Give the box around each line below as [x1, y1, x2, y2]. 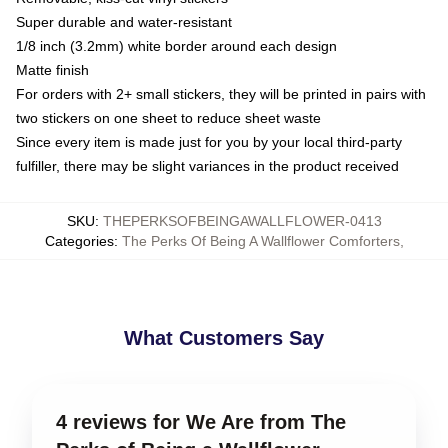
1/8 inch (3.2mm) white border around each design [16, 37, 337, 54]
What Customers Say [124, 326, 324, 349]
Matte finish [16, 61, 89, 78]
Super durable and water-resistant [16, 13, 232, 30]
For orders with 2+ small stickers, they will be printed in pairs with [16, 85, 426, 102]
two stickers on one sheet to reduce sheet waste [16, 109, 321, 126]
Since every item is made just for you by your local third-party [16, 133, 402, 150]
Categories [44, 232, 114, 249]
